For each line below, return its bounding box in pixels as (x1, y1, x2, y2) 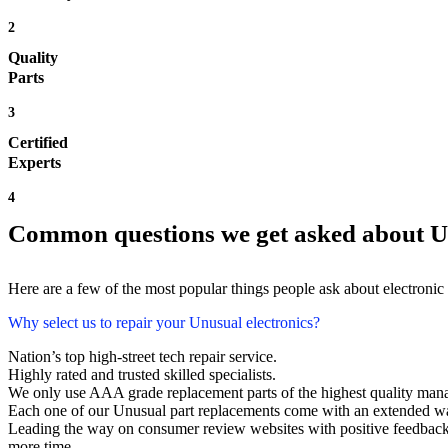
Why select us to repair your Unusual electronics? (8, 314, 320, 332)
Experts (8, 154, 61, 172)
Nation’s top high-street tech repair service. (8, 348, 277, 366)
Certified (8, 134, 68, 152)
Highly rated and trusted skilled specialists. (8, 366, 276, 384)
